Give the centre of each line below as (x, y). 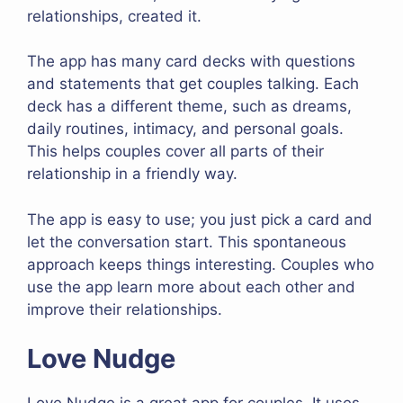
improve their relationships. (125, 309)
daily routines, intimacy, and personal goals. (185, 129)
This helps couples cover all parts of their (175, 152)
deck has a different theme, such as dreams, (189, 107)
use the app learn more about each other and (191, 287)
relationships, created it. (114, 16)
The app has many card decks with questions (191, 62)
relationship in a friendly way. (132, 174)
